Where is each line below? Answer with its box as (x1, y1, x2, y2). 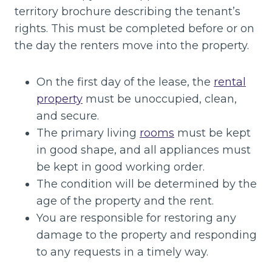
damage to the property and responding (36, 228, 257, 242)
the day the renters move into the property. (15, 39, 249, 52)
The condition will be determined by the (36, 177, 257, 191)
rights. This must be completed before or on (15, 22, 254, 35)
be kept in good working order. (36, 160, 205, 174)
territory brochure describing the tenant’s (15, 5, 240, 18)
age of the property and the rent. (36, 194, 214, 208)
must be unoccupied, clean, (83, 92, 237, 106)
